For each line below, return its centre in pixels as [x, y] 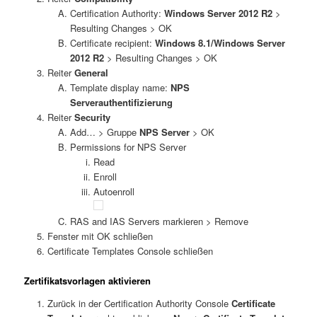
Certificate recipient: [113, 43]
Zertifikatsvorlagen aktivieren [88, 281]
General [91, 73]
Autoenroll [114, 192]
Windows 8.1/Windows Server [220, 43]
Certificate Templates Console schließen [130, 251]
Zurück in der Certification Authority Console [139, 303]
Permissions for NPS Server [128, 147]
